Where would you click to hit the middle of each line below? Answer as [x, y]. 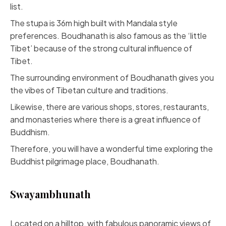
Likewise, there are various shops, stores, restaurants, [109, 107]
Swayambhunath [50, 194]
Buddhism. [30, 132]
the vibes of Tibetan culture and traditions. [89, 90]
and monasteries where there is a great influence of [105, 119]
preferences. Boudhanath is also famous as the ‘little [108, 36]
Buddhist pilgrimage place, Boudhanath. [85, 161]
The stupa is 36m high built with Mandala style [94, 23]
